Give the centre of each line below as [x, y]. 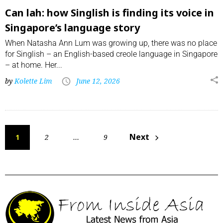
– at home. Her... [34, 65]
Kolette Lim [33, 81]
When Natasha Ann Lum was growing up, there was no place [111, 43]
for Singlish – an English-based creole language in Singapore [111, 54]
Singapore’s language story [72, 28]
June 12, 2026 [98, 81]
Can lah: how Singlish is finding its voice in [110, 13]
